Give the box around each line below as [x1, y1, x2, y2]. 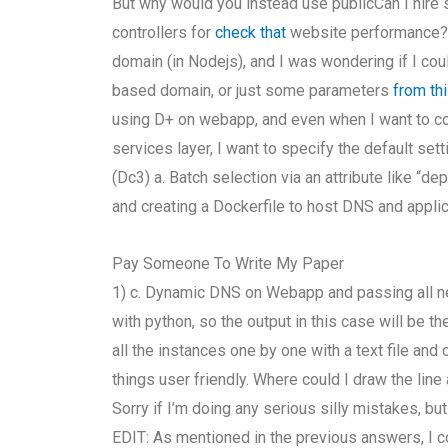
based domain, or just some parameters [112, 81, 394, 100]
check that [215, 23, 287, 42]
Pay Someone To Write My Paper [112, 254, 345, 273]
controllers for [112, 23, 216, 42]
